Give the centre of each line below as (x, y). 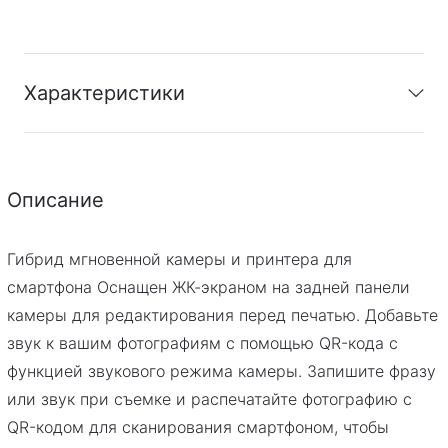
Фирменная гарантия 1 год (247, 173)
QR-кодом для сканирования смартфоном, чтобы (198, 427)
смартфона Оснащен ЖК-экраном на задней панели (208, 287)
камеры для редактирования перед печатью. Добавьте (222, 315)
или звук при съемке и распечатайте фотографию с (209, 399)
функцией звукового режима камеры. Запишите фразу (221, 371)
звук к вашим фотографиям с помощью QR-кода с (202, 343)
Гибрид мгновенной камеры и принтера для (179, 259)
